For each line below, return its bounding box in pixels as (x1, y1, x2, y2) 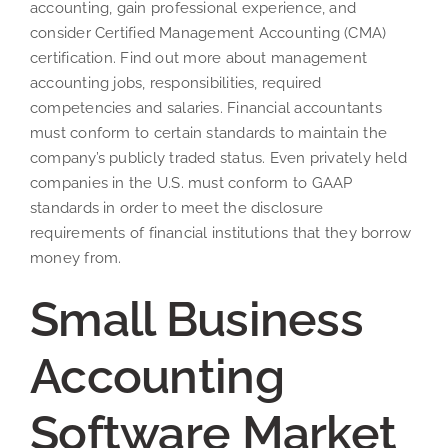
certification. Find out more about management (30, 48, 368, 67)
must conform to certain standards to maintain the (30, 123, 388, 142)
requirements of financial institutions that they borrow (30, 223, 412, 242)
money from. (30, 248, 122, 267)
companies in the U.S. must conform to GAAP (30, 173, 353, 192)
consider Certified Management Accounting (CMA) (30, 23, 387, 42)
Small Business (30, 290, 363, 347)
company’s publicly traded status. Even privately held (30, 148, 407, 167)
